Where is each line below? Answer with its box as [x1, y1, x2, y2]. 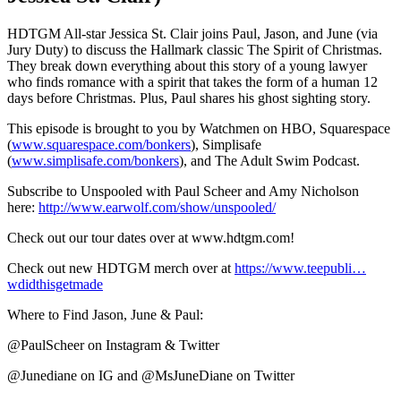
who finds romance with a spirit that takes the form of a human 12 [7, 73, 378, 90]
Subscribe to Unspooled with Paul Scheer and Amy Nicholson [7, 183, 359, 199]
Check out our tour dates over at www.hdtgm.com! [7, 229, 294, 245]
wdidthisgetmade [7, 276, 103, 292]
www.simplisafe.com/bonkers [12, 152, 179, 168]
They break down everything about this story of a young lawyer [7, 57, 367, 73]
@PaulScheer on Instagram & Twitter [7, 337, 219, 353]
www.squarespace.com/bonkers [12, 136, 191, 152]
